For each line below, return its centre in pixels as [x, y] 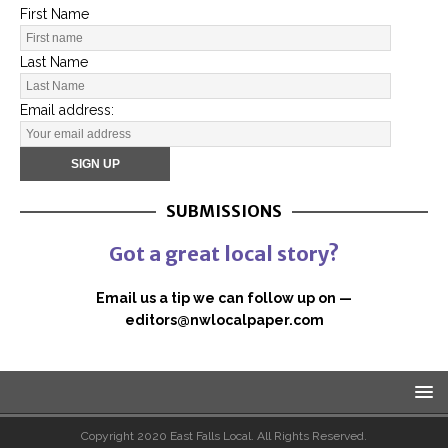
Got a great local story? [224, 253]
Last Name [54, 61]
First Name [54, 13]
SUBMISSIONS [224, 210]
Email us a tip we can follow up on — [224, 297]
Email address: [67, 109]
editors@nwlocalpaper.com [224, 319]
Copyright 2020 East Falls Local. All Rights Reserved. [224, 435]
